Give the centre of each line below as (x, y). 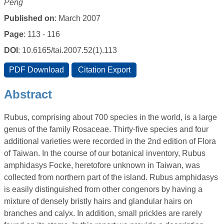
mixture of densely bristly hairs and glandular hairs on (98, 201)
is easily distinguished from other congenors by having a (103, 189)
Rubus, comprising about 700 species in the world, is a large (110, 117)
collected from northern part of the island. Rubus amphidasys (111, 177)
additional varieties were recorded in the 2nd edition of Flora (110, 141)
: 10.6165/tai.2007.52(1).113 (67, 50)
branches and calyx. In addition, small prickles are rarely (103, 213)
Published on (29, 18)
